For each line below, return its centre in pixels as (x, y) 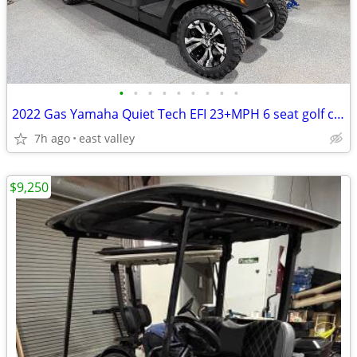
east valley (107, 138)
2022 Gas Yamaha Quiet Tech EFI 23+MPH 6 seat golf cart (339, 114)
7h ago (52, 138)
